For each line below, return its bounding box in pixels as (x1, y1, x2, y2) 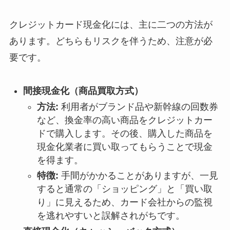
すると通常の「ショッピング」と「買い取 (36, 184, 213, 195)
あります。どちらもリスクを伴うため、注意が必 (9, 36, 213, 47)
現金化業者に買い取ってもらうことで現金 (36, 141, 213, 152)
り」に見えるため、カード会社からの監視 (36, 197, 213, 208)
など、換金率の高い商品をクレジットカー (36, 114, 213, 125)
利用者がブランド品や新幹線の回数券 (58, 101, 218, 112)
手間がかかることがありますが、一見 (58, 170, 218, 181)
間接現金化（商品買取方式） (23, 86, 143, 97)
